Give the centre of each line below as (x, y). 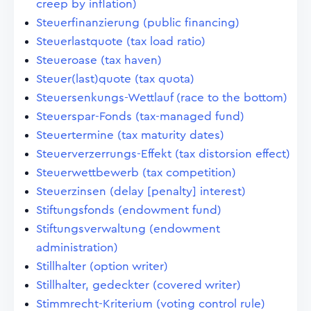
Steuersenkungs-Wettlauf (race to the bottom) (162, 98)
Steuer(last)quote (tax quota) (115, 79)
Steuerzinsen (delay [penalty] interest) (141, 191)
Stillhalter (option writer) (102, 266)
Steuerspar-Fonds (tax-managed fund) (140, 116)
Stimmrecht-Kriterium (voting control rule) (151, 304)
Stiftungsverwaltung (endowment (128, 229)
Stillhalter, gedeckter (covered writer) (138, 285)
